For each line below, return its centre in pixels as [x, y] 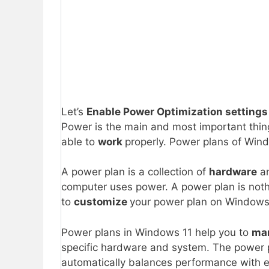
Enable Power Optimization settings [177, 111]
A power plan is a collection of [135, 172]
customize [102, 202]
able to [80, 141]
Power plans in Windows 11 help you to [156, 232]
